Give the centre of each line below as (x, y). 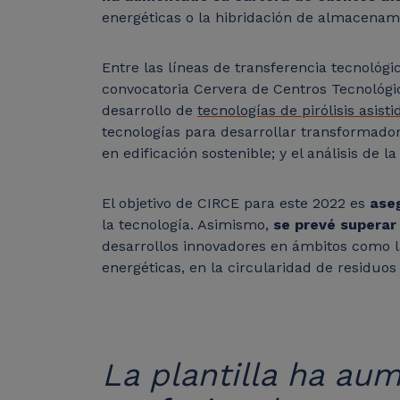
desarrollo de (150, 111)
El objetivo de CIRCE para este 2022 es (236, 204)
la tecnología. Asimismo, (187, 225)
